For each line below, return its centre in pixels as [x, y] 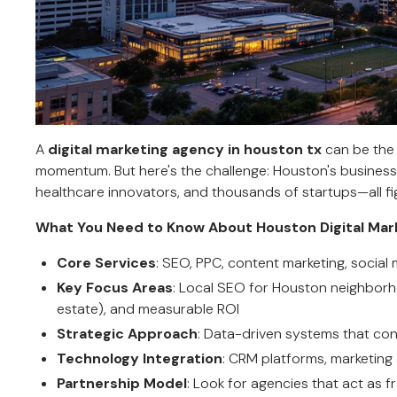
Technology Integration [140, 358]
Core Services [106, 262]
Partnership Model [122, 383]
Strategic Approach [127, 333]
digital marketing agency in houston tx [185, 149]
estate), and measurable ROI [148, 308]
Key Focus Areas [115, 287]
